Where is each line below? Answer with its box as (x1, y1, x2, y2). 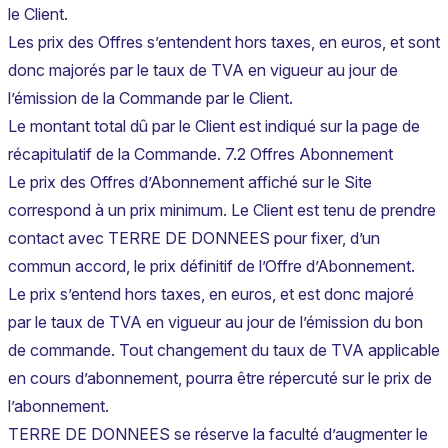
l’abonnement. (8, 396, 109, 417)
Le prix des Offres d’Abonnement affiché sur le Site (8, 172, 372, 193)
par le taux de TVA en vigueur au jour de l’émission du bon (8, 312, 423, 333)
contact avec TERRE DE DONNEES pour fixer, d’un (8, 228, 380, 249)
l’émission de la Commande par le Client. (8, 88, 293, 109)
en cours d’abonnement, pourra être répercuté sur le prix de (8, 368, 432, 389)
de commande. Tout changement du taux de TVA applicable (8, 340, 440, 361)
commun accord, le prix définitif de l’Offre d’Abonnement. (8, 256, 415, 277)
